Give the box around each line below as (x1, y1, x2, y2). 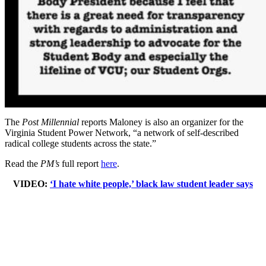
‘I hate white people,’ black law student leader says (50, 179, 253, 189)
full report (59, 159, 101, 169)
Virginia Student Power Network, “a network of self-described (5, 128, 239, 138)
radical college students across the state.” (5, 138, 156, 149)
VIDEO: (13, 179, 50, 189)
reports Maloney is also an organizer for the (79, 117, 243, 128)
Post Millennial (20, 117, 79, 128)
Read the (5, 159, 40, 169)
